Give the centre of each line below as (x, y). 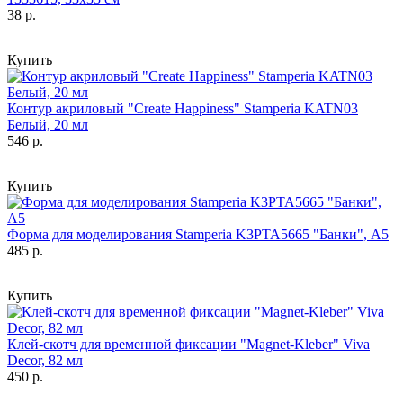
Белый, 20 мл (48, 124)
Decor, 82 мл (45, 360)
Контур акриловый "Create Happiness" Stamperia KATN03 (183, 108)
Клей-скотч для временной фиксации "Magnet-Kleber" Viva (188, 344)
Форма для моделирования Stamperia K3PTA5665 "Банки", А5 (198, 234)
